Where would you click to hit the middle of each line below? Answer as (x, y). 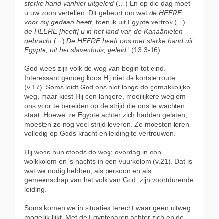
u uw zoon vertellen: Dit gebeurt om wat (87, 13)
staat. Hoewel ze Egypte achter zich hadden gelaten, (106, 115)
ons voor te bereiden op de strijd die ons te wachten (105, 106)
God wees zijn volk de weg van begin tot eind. (95, 69)
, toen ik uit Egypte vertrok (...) (139, 22)
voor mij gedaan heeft (58, 22)
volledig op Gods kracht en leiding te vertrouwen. (100, 134)
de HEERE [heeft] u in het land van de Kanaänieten (104, 32)
